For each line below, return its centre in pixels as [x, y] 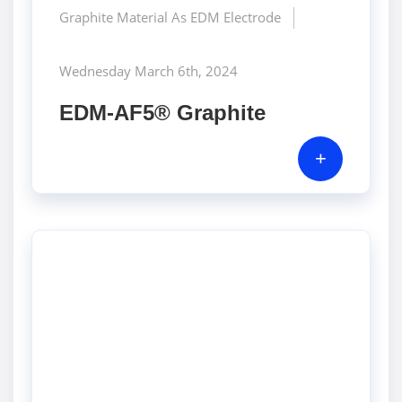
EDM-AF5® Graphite [162, 112]
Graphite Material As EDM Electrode [170, 17]
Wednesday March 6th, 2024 [149, 70]
